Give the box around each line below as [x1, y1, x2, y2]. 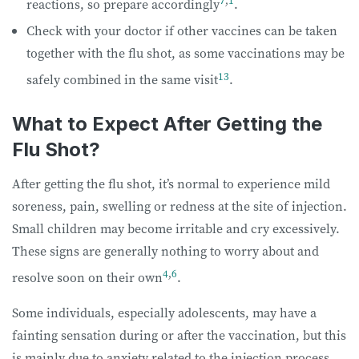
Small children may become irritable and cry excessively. [12, 219, 340, 237]
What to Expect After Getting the [12, 111, 322, 135]
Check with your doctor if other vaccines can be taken [26, 22, 337, 40]
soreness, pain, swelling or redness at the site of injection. [12, 196, 347, 215]
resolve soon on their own [12, 268, 163, 286]
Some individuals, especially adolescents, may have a [12, 303, 317, 321]
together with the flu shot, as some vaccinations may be [26, 44, 345, 63]
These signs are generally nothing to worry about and [12, 241, 319, 260]
